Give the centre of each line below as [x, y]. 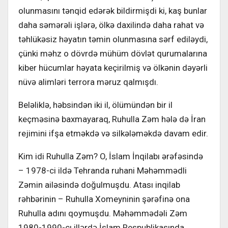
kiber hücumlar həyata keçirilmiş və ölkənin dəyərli [113, 67]
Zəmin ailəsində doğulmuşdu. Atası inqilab [99, 184]
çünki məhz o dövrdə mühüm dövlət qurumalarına [113, 53]
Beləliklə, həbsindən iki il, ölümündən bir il [95, 105]
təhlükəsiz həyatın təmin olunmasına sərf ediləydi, [113, 39]
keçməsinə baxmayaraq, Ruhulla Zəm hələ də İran [112, 119]
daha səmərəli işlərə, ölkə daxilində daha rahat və [111, 25]
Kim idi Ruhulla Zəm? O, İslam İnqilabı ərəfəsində [111, 156]
